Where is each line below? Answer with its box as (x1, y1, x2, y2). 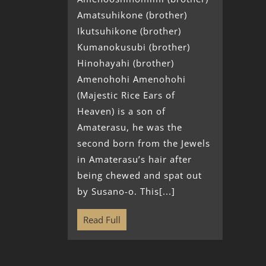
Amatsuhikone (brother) (77, 9, 187, 21)
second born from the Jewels (77, 137, 210, 150)
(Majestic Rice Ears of (77, 89, 175, 102)
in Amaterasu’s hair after (77, 153, 192, 166)
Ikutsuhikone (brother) (77, 25, 181, 37)
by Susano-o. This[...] (77, 185, 175, 198)
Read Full (83, 214, 121, 226)
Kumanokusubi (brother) (77, 41, 190, 53)
